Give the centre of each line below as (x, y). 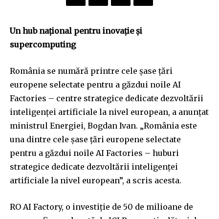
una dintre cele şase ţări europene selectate (95, 139)
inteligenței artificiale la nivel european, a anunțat (109, 112)
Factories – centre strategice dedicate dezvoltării (107, 98)
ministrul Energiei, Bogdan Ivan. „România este (103, 126)
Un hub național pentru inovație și (76, 31)
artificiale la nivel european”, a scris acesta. (96, 180)
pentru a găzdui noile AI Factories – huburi (94, 153)
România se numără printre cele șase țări (91, 71)
